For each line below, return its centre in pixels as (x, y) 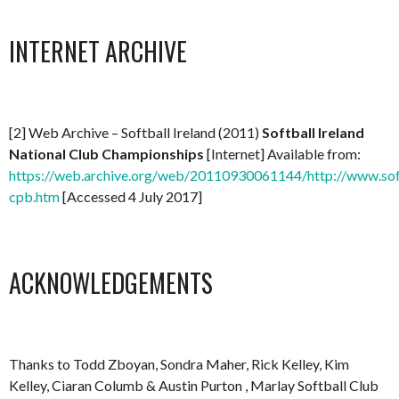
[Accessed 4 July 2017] (131, 196)
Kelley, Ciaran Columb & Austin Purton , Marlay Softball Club (194, 385)
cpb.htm (34, 196)
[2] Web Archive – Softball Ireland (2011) (135, 132)
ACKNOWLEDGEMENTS (111, 283)
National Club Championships (106, 154)
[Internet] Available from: (282, 154)
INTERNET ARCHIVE (98, 51)
